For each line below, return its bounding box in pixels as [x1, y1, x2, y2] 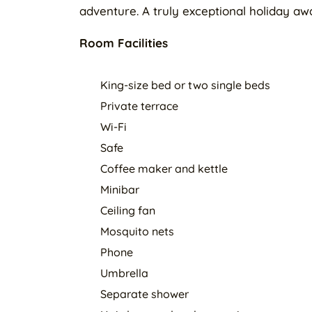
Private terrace [100, 99, 178, 113]
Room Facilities [79, 36, 168, 50]
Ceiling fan [100, 203, 155, 217]
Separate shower [100, 287, 189, 301]
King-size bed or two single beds [100, 78, 270, 92]
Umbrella [100, 266, 148, 280]
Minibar [100, 182, 139, 196]
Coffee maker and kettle [100, 162, 228, 175]
